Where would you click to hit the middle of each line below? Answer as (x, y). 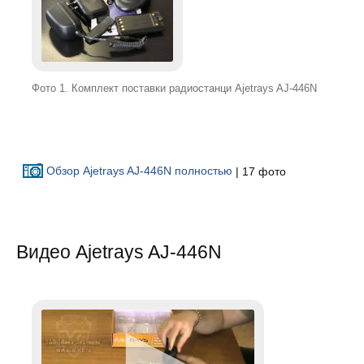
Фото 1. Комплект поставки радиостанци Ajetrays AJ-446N (174, 88)
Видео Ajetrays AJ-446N (119, 252)
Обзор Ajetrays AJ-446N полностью (139, 171)
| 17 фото (259, 171)
